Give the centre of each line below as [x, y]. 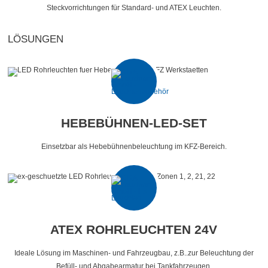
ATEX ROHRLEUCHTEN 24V [134, 229]
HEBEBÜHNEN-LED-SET [134, 123]
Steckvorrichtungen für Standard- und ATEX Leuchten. [134, 7]
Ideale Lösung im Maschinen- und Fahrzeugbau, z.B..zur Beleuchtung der [134, 253]
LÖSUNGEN [36, 39]
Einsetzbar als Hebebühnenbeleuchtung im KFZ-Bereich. [134, 146]
